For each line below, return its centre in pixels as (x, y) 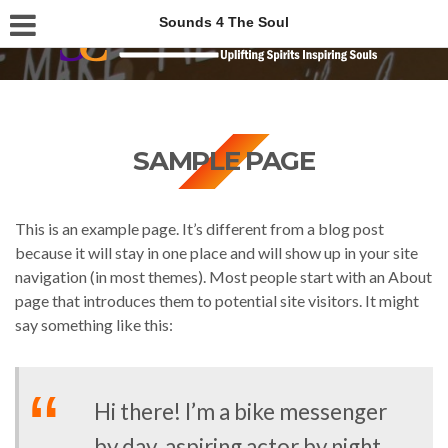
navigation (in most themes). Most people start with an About (223, 276)
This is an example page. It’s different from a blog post (199, 228)
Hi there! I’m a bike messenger (240, 411)
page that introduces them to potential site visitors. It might (217, 300)
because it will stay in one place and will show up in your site (216, 252)
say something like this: (94, 324)
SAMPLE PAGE (224, 161)
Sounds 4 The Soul (224, 22)
